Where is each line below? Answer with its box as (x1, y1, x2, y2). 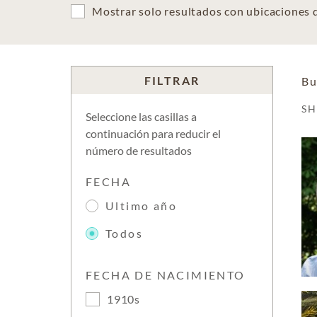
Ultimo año (105, 199, 177, 212)
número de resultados (86, 144, 192, 157)
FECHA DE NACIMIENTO (86, 268, 246, 282)
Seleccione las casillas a (86, 110, 197, 123)
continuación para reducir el (86, 127, 221, 140)
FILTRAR (144, 74, 200, 87)
